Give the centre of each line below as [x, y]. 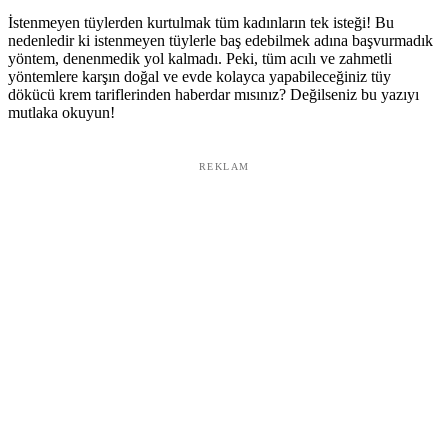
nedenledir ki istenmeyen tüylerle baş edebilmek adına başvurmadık [220, 40]
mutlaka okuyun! [61, 112]
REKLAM [224, 166]
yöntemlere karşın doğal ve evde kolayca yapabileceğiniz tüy [199, 76]
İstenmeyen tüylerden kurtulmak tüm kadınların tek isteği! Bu [201, 22]
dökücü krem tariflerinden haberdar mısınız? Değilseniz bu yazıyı [213, 94]
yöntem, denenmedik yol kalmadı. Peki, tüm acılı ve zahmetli [200, 58]
